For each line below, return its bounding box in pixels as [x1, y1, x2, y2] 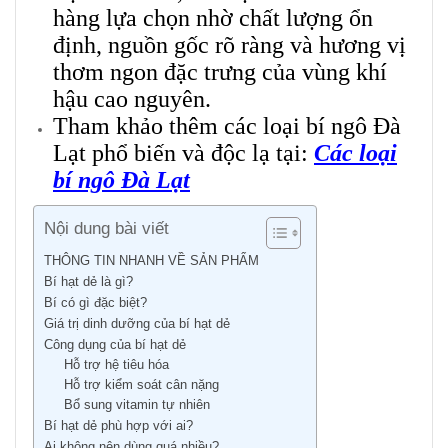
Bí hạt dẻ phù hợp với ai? [44, 418, 193, 434]
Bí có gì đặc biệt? [44, 295, 147, 311]
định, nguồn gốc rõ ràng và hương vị [53, 32, 406, 59]
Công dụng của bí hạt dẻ [44, 337, 186, 353]
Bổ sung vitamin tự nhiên [63, 398, 210, 413]
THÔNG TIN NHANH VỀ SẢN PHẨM [44, 253, 259, 269]
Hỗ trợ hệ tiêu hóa [63, 358, 169, 373]
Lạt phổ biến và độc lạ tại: [53, 140, 314, 167]
